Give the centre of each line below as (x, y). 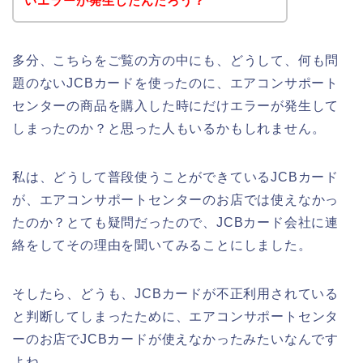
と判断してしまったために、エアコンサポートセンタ (176, 316)
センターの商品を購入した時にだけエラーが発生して (176, 105)
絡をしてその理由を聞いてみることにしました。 (162, 245)
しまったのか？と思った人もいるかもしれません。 (169, 128)
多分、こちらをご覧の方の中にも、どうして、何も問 (176, 60)
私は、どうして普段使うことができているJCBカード (175, 177)
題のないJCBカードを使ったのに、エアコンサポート (175, 83)
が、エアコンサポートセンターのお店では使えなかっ (176, 199)
